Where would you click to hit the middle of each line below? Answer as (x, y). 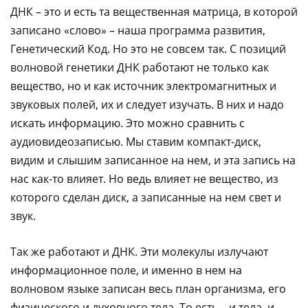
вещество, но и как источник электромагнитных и (143, 86)
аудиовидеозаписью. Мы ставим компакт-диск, (136, 141)
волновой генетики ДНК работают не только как (140, 67)
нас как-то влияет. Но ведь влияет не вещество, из (144, 178)
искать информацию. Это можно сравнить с (128, 123)
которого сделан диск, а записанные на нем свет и (146, 197)
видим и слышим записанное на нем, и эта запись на (153, 160)
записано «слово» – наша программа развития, (138, 30)
